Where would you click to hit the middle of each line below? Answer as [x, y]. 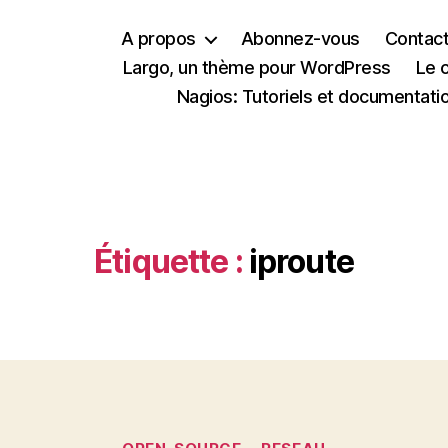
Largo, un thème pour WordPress [256, 67]
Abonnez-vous [300, 38]
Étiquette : [168, 261]
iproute [301, 261]
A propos [158, 38]
